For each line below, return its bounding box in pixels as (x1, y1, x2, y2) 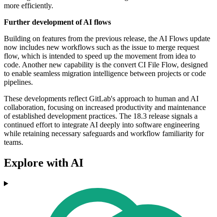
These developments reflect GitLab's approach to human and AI (4, 94, 199, 103)
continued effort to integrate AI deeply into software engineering (4, 121, 200, 129)
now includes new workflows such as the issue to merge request (4, 43, 199, 52)
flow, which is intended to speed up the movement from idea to (4, 52, 196, 61)
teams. (4, 138, 23, 147)
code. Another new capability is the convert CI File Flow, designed (4, 61, 208, 69)
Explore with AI (4, 156, 83, 170)
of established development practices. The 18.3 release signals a (4, 112, 198, 121)
